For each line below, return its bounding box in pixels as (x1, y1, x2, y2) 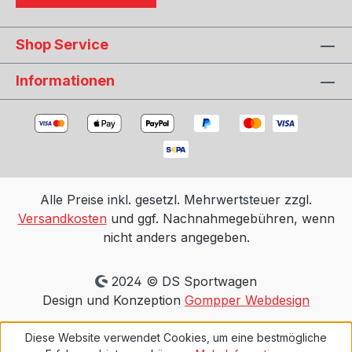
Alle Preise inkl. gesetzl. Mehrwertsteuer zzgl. (40, 192, 312, 208)
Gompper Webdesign (185, 292, 310, 309)
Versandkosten (17, 211, 107, 227)
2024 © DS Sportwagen (108, 273, 258, 290)
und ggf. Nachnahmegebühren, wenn (106, 211, 335, 227)
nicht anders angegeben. (102, 229, 250, 246)
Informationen (16, 72, 115, 90)
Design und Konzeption (42, 292, 185, 309)
